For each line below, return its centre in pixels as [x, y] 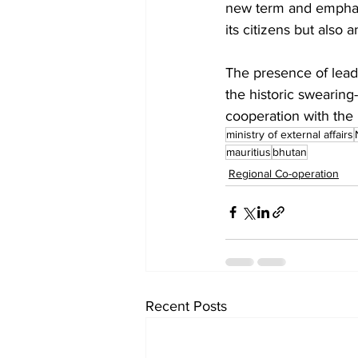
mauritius [249, 151]
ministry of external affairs [290, 134]
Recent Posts [186, 306]
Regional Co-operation [284, 173]
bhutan [290, 151]
